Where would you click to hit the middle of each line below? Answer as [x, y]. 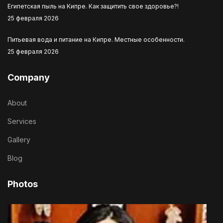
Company [29, 77]
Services [22, 121]
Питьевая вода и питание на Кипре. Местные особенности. [96, 40]
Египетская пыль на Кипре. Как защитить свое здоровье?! [93, 6]
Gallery [19, 140]
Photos [23, 184]
